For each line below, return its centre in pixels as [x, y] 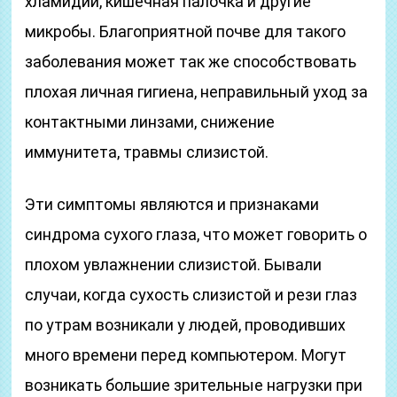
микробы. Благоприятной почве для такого [186, 31]
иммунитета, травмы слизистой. [147, 152]
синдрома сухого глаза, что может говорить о [196, 234]
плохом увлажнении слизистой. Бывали [174, 265]
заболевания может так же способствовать [191, 62]
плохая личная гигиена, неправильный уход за [197, 92]
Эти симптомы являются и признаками [172, 204]
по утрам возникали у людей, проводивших [186, 325]
